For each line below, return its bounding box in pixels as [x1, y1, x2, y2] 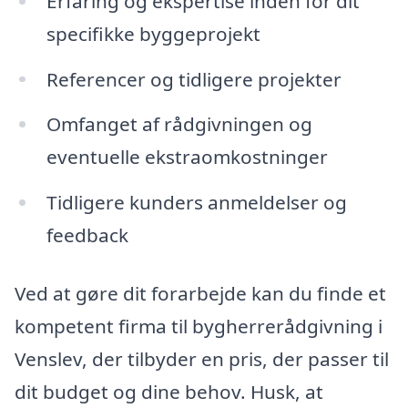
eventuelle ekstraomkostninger [46, 144, 328, 170]
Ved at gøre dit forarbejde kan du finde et [15, 280, 386, 306]
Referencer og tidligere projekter [46, 66, 342, 92]
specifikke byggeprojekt [46, 20, 260, 46]
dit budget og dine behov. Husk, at [15, 378, 323, 404]
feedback [46, 222, 128, 249]
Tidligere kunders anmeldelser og [46, 189, 347, 216]
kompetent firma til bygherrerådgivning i [15, 312, 382, 339]
